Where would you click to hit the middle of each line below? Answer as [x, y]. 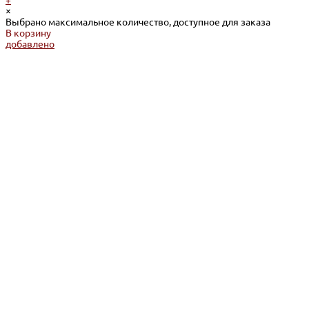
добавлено [30, 44]
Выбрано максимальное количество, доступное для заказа [138, 22]
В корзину [28, 33]
